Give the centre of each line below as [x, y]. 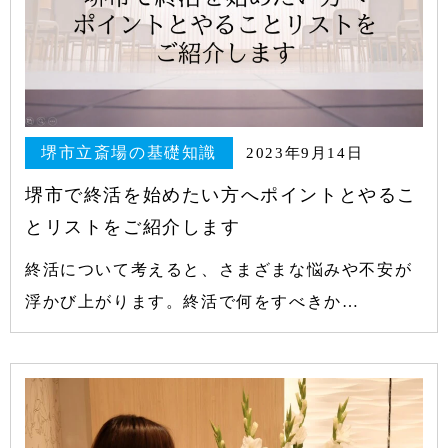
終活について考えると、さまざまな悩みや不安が [219, 270]
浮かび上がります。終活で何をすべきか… [192, 302]
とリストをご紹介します [133, 227]
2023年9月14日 [305, 152]
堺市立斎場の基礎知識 [129, 152]
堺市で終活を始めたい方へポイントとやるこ [221, 195]
